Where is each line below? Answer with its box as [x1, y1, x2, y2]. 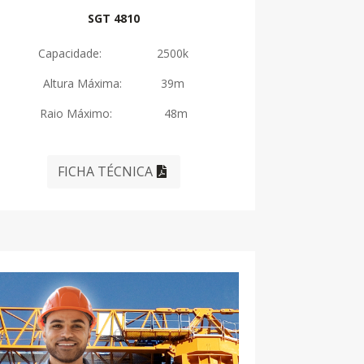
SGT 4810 [87, 11, 140, 27]
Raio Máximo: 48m [39, 106, 188, 122]
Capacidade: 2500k [38, 45, 189, 62]
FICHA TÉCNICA [58, 162, 154, 180]
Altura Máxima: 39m [42, 76, 184, 92]
